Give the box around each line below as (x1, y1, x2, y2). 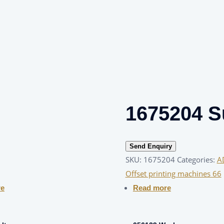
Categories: (176, 154, 217, 165)
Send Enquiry (129, 142, 172, 150)
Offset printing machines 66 (125, 168, 221, 179)
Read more (132, 183, 171, 192)
